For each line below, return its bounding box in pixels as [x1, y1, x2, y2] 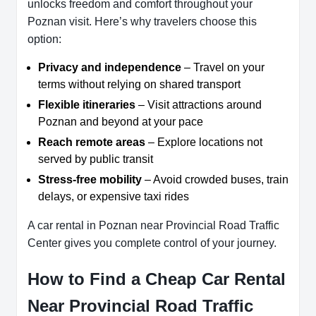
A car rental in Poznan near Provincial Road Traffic [28, 219, 279, 232]
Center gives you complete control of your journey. [28, 237, 276, 250]
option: [28, 33, 61, 46]
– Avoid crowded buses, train [142, 174, 288, 186]
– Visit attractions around [135, 99, 262, 111]
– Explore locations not [145, 136, 262, 149]
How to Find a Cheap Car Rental [28, 269, 286, 289]
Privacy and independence [38, 61, 181, 74]
